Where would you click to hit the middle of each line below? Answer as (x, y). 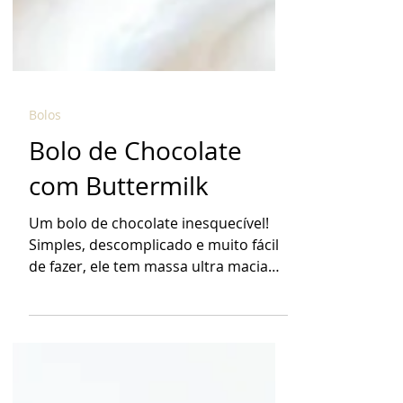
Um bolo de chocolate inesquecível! (149, 295)
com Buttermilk (119, 258)
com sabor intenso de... (108, 360)
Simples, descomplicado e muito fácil (154, 317)
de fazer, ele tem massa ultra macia (148, 338)
